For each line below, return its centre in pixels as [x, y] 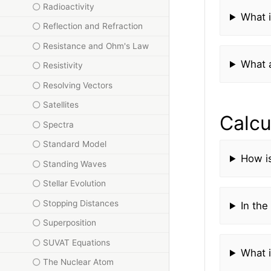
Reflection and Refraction [93, 26]
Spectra [59, 124]
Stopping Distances [81, 203]
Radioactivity [69, 6]
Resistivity [63, 66]
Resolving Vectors [78, 85]
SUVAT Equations [77, 242]
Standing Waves [75, 164]
